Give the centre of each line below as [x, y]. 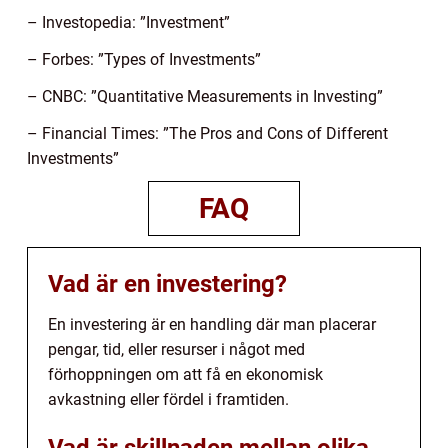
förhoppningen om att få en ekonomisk [185, 375]
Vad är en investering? [167, 284]
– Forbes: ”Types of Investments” [144, 60]
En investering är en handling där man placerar [212, 325]
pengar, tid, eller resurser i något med [176, 350]
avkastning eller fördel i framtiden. [168, 400]
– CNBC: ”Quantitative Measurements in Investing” [205, 97]
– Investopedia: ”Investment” [128, 23]
